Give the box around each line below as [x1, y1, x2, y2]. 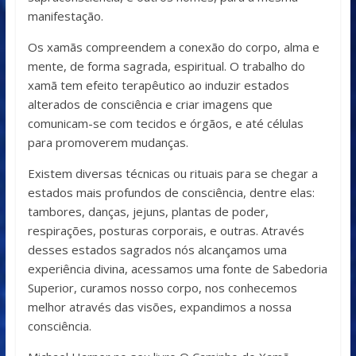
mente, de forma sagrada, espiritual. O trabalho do [27, 58, 305, 75]
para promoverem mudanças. [27, 134, 188, 151]
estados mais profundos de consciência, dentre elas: [27, 184, 315, 201]
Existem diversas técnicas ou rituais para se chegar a [27, 165, 318, 182]
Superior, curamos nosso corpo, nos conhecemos [27, 280, 297, 296]
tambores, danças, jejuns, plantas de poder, [27, 203, 269, 220]
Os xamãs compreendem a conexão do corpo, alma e [27, 39, 319, 56]
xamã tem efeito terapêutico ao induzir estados [27, 77, 289, 94]
